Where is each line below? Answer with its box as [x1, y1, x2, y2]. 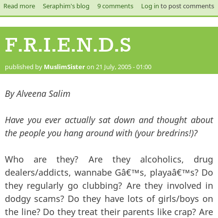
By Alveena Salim [5, 88, 71, 99]
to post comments [159, 1, 214, 10]
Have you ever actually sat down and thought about [5, 114, 213, 126]
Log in [141, 1, 159, 10]
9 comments [97, 1, 133, 10]
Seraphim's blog [42, 1, 90, 10]
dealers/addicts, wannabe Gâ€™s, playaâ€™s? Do [5, 166, 213, 178]
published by [5, 62, 44, 71]
